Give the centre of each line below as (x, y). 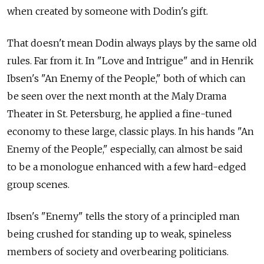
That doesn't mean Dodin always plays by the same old (132, 43)
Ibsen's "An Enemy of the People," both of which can (126, 78)
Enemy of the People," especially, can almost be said (125, 149)
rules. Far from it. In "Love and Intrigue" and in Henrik (130, 60)
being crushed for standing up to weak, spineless (119, 234)
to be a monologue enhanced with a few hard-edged (127, 166)
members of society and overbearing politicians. (118, 251)
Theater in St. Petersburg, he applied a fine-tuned (120, 113)
